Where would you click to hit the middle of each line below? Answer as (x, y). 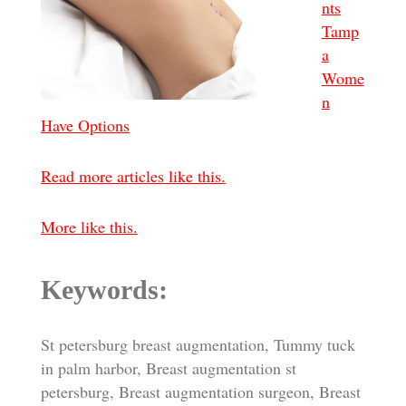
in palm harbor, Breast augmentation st (168, 368)
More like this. (89, 227)
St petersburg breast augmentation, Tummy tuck (198, 345)
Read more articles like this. (133, 176)
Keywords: (104, 290)
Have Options (85, 126)
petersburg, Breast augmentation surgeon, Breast (200, 392)
